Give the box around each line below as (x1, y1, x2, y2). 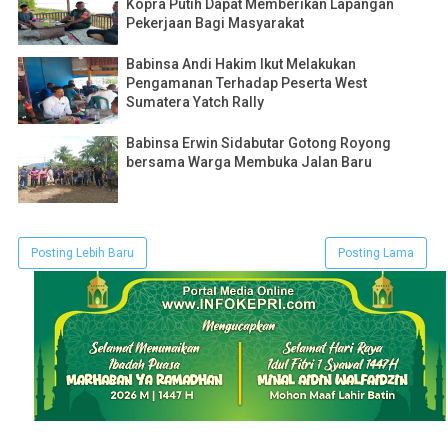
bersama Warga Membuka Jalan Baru (126, 154, 372, 171)
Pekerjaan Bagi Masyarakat (126, 15, 304, 32)
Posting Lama (338, 246, 414, 261)
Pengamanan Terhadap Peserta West (126, 75, 367, 92)
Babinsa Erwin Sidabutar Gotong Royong (126, 135, 391, 152)
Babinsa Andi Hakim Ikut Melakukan (126, 56, 356, 73)
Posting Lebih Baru (31, 246, 134, 261)
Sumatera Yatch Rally (126, 94, 264, 111)
